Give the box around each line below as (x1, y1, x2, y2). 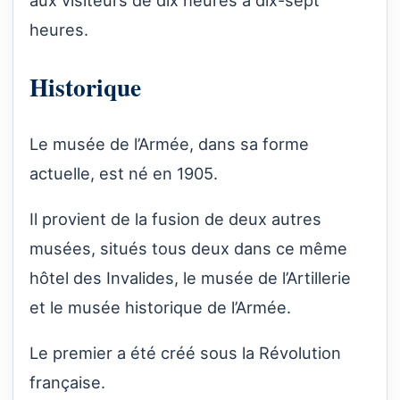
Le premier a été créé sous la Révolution (29, 343, 341, 363)
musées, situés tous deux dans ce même (29, 237, 347, 258)
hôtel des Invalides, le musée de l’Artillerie (29, 267, 351, 287)
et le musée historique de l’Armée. (29, 296, 291, 317)
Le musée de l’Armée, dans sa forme (29, 133, 309, 154)
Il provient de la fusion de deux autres (29, 208, 321, 229)
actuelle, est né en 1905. (29, 162, 218, 183)
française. (29, 372, 105, 393)
